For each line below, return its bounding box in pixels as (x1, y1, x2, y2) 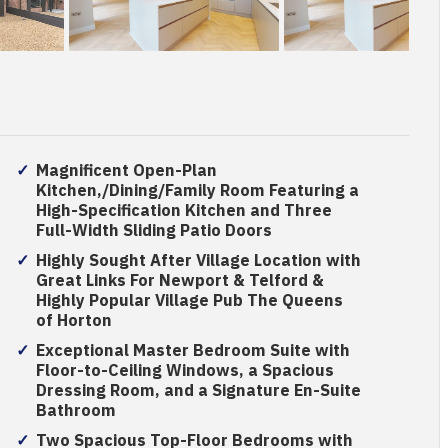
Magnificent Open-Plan (35, 159, 217, 183)
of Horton (35, 309, 112, 333)
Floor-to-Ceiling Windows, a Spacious (35, 359, 334, 383)
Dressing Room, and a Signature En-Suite (35, 379, 361, 403)
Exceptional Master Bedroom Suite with (35, 339, 350, 363)
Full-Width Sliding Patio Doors (35, 219, 272, 243)
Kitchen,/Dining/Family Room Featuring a (35, 179, 359, 203)
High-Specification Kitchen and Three (35, 199, 332, 223)
